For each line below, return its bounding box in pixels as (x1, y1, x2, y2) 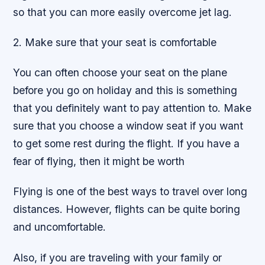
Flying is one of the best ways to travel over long (13, 185, 248, 198)
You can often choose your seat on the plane (13, 66, 228, 79)
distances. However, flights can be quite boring (13, 203, 241, 216)
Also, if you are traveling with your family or (13, 251, 222, 264)
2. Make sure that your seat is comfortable (13, 36, 217, 49)
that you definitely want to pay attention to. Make (13, 102, 252, 115)
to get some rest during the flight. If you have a (13, 137, 240, 150)
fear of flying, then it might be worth (13, 155, 185, 168)
